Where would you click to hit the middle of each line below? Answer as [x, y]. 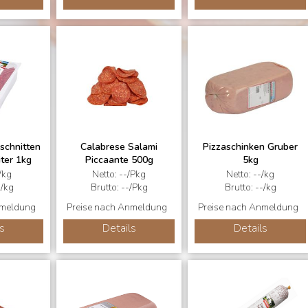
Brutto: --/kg [250, 187]
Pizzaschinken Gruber [250, 147]
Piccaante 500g [119, 160]
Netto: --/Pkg [119, 174]
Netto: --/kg [250, 174]
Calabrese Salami [119, 147]
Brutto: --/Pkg [119, 187]
